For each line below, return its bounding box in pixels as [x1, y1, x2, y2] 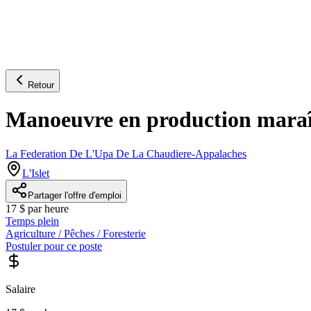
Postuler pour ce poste [6, 239, 102, 252]
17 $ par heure [6, 202, 69, 215]
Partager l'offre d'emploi [28, 190, 121, 201]
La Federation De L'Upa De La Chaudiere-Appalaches [6, 147, 246, 160]
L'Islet [22, 167, 49, 179]
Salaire [6, 283, 35, 295]
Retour [28, 79, 54, 90]
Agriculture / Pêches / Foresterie [6, 227, 146, 239]
